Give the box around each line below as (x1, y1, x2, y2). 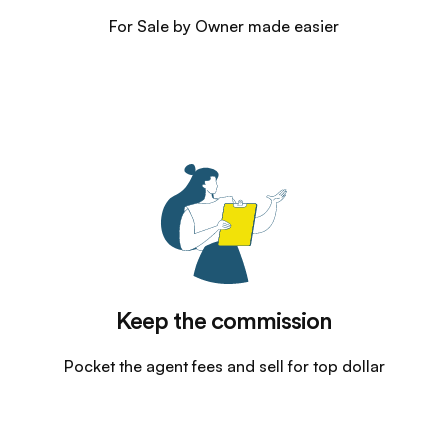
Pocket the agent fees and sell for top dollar (63, 356, 385, 376)
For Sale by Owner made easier (109, 16, 339, 36)
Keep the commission (116, 310, 332, 334)
